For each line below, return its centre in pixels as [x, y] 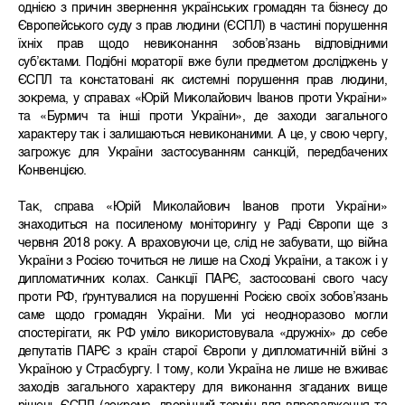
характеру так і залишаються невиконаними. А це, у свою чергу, [202, 135]
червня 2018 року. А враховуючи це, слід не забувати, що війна [202, 244]
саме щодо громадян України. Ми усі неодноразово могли [202, 316]
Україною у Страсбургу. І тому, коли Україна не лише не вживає [202, 370]
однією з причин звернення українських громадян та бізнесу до [202, 9]
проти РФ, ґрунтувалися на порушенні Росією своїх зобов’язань [202, 298]
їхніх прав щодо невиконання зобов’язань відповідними [202, 45]
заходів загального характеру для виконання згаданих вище [202, 388]
